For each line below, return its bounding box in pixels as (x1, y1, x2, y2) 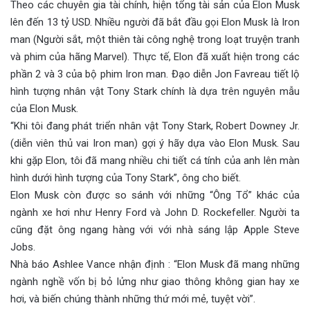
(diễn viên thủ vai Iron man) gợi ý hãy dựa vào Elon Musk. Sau (10, 136, 300, 149)
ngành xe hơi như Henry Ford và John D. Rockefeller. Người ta (10, 206, 300, 219)
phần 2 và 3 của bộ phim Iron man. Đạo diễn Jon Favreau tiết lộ (10, 67, 300, 80)
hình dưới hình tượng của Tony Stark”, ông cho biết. (10, 171, 241, 184)
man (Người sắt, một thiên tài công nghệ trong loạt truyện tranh (10, 33, 300, 46)
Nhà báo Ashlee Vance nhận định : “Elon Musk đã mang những (10, 257, 300, 271)
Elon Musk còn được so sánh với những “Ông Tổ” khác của (10, 188, 300, 201)
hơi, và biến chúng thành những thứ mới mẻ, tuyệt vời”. (10, 292, 255, 305)
